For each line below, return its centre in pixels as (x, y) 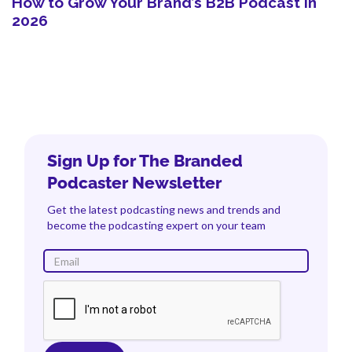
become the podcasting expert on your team (157, 225)
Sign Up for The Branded (145, 161)
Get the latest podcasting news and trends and (164, 210)
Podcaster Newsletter (135, 183)
